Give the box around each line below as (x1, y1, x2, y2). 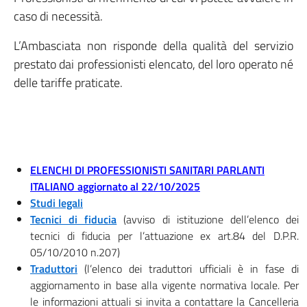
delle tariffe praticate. (14, 73, 123, 92)
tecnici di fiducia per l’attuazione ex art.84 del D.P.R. (30, 228, 299, 244)
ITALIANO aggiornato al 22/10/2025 (30, 178, 200, 195)
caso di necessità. (14, 7, 103, 25)
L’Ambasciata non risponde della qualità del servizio (14, 36, 293, 55)
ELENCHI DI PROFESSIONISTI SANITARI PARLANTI (30, 162, 265, 178)
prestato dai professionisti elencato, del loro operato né (14, 55, 293, 73)
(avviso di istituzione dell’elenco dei (123, 211, 299, 228)
